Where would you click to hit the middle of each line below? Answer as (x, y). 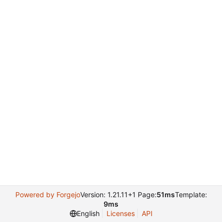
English (88, 213)
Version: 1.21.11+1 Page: (118, 194)
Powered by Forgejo (48, 194)
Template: (191, 194)
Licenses (120, 213)
